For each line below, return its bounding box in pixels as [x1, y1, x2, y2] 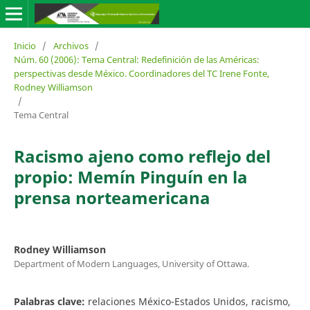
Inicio [13, 39, 36, 52]
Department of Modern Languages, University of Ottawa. [13, 257, 249, 270]
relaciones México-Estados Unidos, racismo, [87, 294, 291, 308]
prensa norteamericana [13, 185, 210, 209]
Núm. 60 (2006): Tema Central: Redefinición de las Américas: [13, 53, 259, 66]
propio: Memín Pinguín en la [13, 165, 248, 188]
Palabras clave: [13, 294, 88, 308]
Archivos [53, 39, 89, 52]
